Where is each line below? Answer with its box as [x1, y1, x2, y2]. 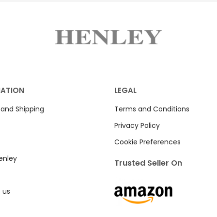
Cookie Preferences [114, 137, 181, 147]
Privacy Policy [114, 121, 160, 131]
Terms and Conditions [114, 104, 189, 114]
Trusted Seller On [114, 157, 182, 169]
